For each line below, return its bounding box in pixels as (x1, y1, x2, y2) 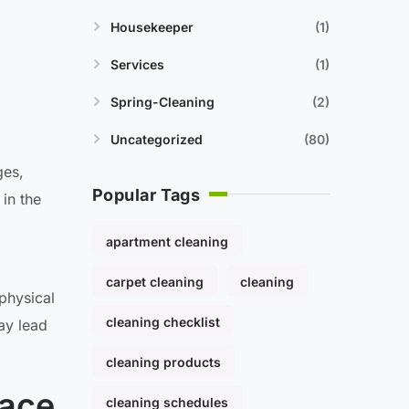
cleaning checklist (106, 314, 220, 330)
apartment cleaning (106, 234, 228, 250)
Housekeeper (110, 19, 194, 36)
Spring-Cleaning (110, 94, 215, 110)
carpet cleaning (106, 274, 204, 290)
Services (110, 57, 164, 73)
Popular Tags (92, 185, 201, 205)
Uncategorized (110, 131, 203, 148)
